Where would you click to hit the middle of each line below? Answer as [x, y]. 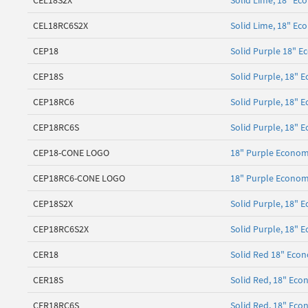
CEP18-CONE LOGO [71, 153]
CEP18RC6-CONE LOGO [79, 178]
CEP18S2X [53, 204]
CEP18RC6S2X [61, 229]
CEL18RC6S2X [60, 26]
